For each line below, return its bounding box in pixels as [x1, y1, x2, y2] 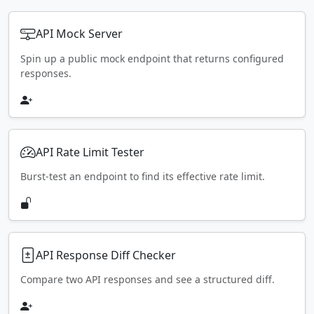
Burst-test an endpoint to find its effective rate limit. [20, 170, 265, 184]
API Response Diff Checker [36, 247, 176, 263]
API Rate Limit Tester [36, 144, 144, 160]
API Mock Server [36, 26, 123, 42]
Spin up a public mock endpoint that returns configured [20, 51, 284, 65]
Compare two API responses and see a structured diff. [20, 273, 275, 287]
